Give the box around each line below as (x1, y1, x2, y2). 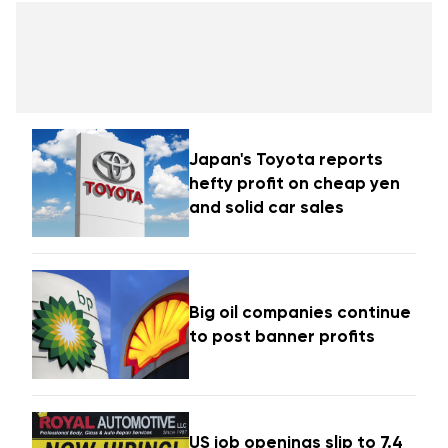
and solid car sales (189, 196, 345, 217)
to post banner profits (189, 326, 376, 347)
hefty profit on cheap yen (189, 172, 401, 193)
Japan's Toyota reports (189, 148, 384, 169)
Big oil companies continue (189, 302, 412, 323)
